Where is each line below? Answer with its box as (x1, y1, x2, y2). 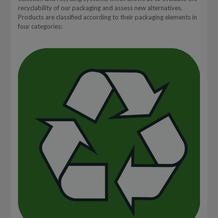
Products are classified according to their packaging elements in (18, 13, 197, 21)
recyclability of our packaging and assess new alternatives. (18, 4, 182, 12)
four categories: (18, 22, 62, 30)
